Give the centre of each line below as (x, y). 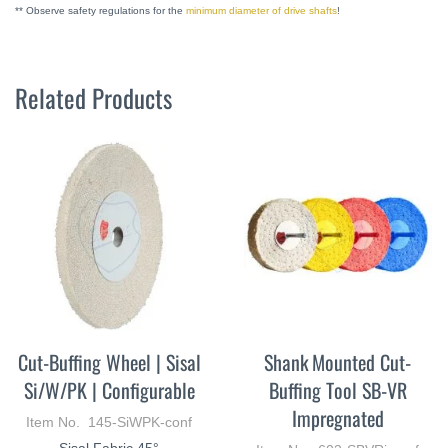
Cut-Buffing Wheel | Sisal (109, 361)
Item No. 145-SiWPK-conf (109, 421)
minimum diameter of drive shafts (261, 10)
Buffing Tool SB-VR (337, 389)
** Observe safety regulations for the (100, 10)
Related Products (93, 97)
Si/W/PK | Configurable (109, 389)
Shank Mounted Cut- (338, 361)
